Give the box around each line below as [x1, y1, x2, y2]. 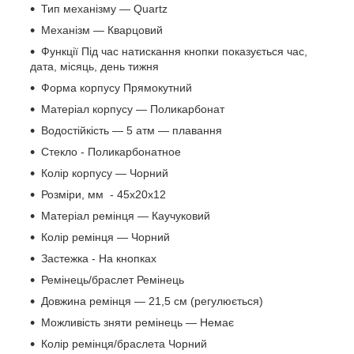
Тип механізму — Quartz [41, 2, 168, 16]
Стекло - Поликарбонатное [41, 145, 181, 159]
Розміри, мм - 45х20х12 [41, 188, 166, 201]
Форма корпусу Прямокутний [41, 81, 192, 95]
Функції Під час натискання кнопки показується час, [41, 45, 307, 58]
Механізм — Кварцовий [41, 24, 163, 37]
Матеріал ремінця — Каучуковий [41, 209, 210, 223]
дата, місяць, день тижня [30, 60, 159, 73]
